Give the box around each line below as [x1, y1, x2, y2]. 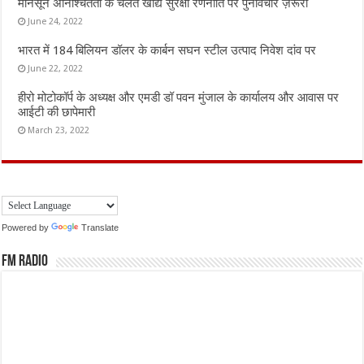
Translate [81, 222, 119, 232]
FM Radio [2, 253, 49, 271]
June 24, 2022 [28, 15, 84, 27]
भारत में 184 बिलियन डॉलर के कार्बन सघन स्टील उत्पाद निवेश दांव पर [18, 42, 317, 58]
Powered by [2, 222, 52, 232]
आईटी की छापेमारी [18, 104, 96, 119]
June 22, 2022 [28, 63, 84, 74]
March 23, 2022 [28, 124, 90, 136]
